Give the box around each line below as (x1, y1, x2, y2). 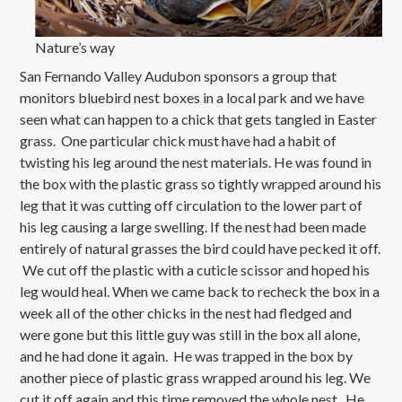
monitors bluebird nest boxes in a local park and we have (20, 89, 365, 107)
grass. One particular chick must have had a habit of (20, 132, 337, 150)
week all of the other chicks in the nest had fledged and (20, 304, 353, 322)
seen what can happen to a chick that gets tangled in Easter (20, 110, 378, 128)
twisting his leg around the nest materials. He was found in (20, 153, 372, 171)
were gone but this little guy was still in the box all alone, (20, 326, 361, 344)
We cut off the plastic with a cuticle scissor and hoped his (20, 261, 371, 279)
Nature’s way (34, 39, 115, 57)
